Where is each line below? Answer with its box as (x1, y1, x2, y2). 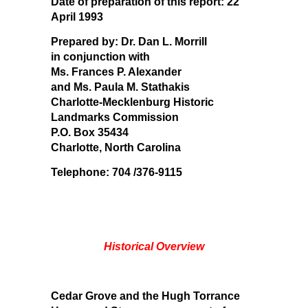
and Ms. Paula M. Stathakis (51, 80, 190, 93)
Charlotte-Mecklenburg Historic (51, 96, 214, 108)
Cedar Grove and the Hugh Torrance (51, 289, 240, 302)
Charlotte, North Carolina (51, 141, 181, 153)
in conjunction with (51, 50, 150, 63)
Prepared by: (51, 35, 118, 47)
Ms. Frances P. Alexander (51, 65, 181, 78)
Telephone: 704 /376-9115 (51, 166, 182, 178)
